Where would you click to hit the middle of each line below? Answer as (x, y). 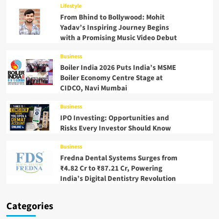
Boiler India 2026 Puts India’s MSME (118, 68)
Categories (30, 207)
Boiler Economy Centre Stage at (111, 78)
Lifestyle (71, 6)
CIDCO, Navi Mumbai (93, 88)
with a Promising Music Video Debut (118, 38)
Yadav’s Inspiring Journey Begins (114, 28)
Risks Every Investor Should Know (115, 129)
